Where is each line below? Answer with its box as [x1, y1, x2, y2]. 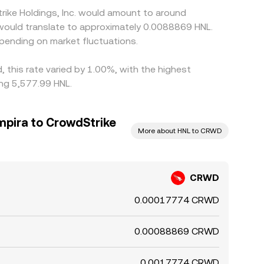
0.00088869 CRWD [134, 226, 219, 237]
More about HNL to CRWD [138, 127, 222, 135]
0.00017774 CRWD [134, 194, 219, 206]
